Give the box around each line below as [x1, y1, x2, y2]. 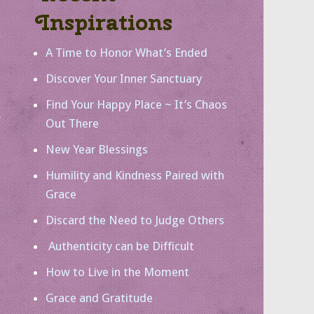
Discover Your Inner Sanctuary [46, 71, 202, 86]
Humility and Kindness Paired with [46, 168, 224, 182]
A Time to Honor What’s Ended [46, 46, 207, 60]
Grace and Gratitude [46, 291, 153, 305]
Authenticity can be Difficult [46, 239, 194, 253]
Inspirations [36, 7, 172, 37]
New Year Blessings [46, 142, 148, 156]
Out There [46, 116, 99, 130]
